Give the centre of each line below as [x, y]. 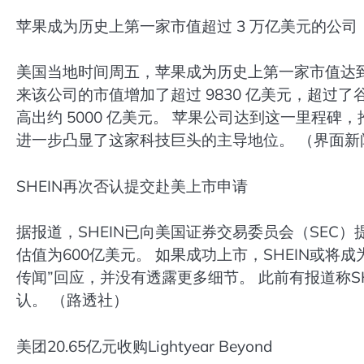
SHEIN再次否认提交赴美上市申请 [132, 186]
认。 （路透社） [72, 300]
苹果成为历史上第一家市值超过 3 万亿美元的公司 [187, 26]
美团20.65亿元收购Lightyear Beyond [144, 347]
